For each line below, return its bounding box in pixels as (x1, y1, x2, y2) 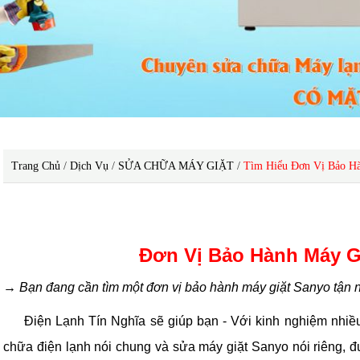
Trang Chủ (11, 159, 60, 172)
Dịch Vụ (70, 159, 108, 172)
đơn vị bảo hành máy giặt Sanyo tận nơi (3, 207, 231, 222)
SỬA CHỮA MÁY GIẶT (118, 159, 234, 172)
